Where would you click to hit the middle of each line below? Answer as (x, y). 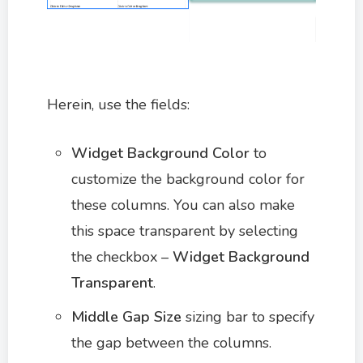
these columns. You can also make (183, 205)
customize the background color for (188, 179)
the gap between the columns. (171, 343)
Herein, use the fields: (118, 105)
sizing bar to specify (248, 317)
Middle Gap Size (126, 317)
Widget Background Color (160, 154)
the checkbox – (122, 257)
